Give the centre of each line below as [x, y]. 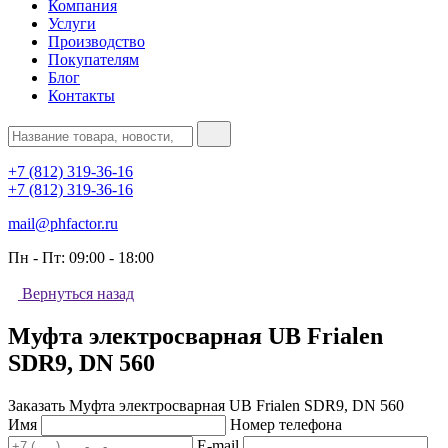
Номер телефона [286, 424]
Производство [96, 41]
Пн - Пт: [38, 257]
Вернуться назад [78, 293]
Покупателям [93, 59]
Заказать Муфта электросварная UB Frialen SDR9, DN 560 [206, 405]
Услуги [72, 23]
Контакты [81, 95]
